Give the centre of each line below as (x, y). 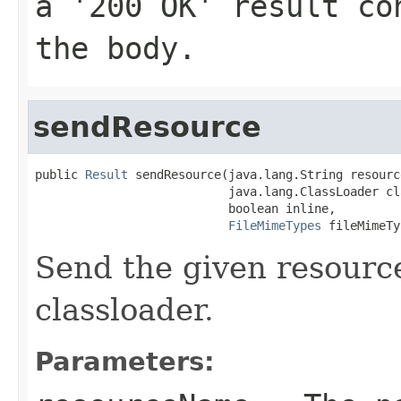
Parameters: (125, 361)
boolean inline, (185, 208)
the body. (115, 48)
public (60, 174)
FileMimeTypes (275, 225)
